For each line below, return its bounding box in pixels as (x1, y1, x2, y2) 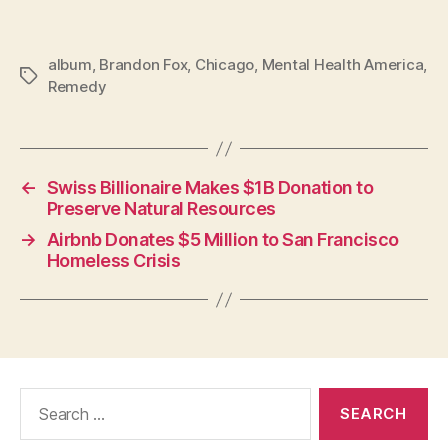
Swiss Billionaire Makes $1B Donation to (46, 177, 374, 199)
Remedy (48, 77, 107, 97)
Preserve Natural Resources (46, 198, 276, 220)
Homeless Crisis (46, 250, 181, 272)
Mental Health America (261, 55, 424, 75)
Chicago (194, 55, 255, 75)
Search (11, 387, 67, 409)
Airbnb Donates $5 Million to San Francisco (46, 229, 399, 251)
